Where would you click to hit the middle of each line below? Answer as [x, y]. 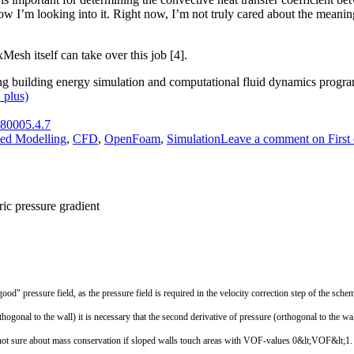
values [278, 340]
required [180, 293]
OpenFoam [132, 139]
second [176, 316]
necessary [113, 316]
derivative [210, 316]
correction [271, 293]
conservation [98, 340]
